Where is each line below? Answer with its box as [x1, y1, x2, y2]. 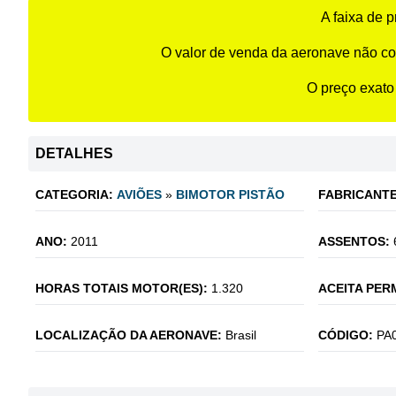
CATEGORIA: [35, 187, 113, 202]
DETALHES [35, 146, 113, 161]
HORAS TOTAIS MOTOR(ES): [35, 281, 208, 295]
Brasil [225, 328, 256, 342]
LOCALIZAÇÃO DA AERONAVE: [35, 328, 222, 342]
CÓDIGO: [318, 328, 373, 342]
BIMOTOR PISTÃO [176, 187, 285, 202]
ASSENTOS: [318, 234, 390, 248]
